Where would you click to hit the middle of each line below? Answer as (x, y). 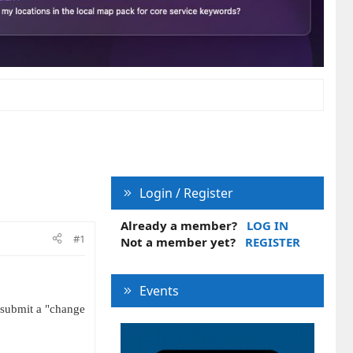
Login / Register (186, 193)
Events (159, 290)
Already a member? (179, 225)
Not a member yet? (178, 242)
